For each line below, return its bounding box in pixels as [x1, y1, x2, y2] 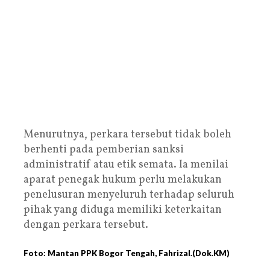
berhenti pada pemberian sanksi [24, 142, 184, 157]
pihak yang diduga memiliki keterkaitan [24, 202, 222, 218]
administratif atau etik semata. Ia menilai [24, 157, 228, 172]
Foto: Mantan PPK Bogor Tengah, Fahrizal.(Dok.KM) [24, 248, 230, 258]
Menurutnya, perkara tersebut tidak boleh [24, 127, 231, 142]
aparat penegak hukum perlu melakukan [24, 172, 222, 187]
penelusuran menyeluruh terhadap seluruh [24, 187, 234, 202]
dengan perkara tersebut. [24, 217, 148, 233]
